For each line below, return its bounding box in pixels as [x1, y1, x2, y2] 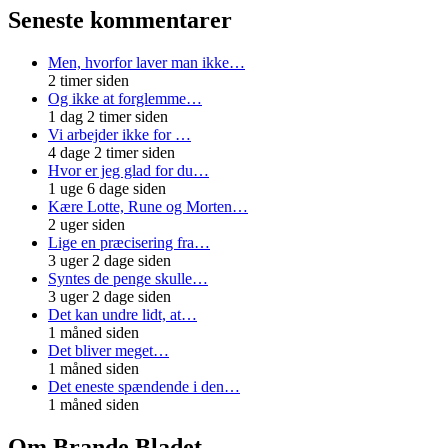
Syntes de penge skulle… [48, 270, 208, 288]
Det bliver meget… [48, 342, 169, 360]
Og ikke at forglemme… [48, 90, 202, 108]
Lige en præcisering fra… [48, 234, 210, 252]
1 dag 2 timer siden [48, 108, 168, 126]
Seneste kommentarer [8, 7, 232, 34]
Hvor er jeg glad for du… [48, 162, 209, 180]
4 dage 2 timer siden [48, 144, 175, 162]
